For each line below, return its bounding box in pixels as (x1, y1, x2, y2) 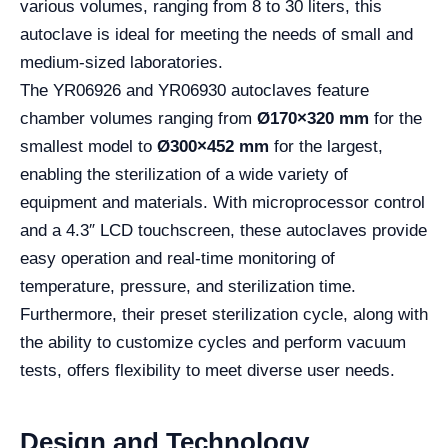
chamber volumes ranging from (20, 108, 257, 128)
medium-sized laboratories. (20, 52, 223, 72)
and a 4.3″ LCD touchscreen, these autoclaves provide (20, 220, 427, 240)
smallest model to (20, 136, 157, 156)
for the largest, (269, 136, 383, 156)
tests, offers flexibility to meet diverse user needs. (20, 360, 395, 380)
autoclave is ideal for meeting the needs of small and (20, 24, 413, 44)
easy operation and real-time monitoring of (20, 248, 335, 268)
